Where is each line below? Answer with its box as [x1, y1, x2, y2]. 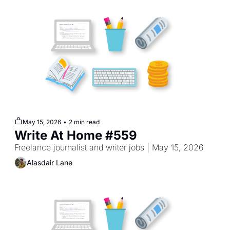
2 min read [69, 118, 100, 126]
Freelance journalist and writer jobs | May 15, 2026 [14, 142, 203, 152]
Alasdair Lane [27, 158, 72, 167]
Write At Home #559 [14, 127, 137, 143]
